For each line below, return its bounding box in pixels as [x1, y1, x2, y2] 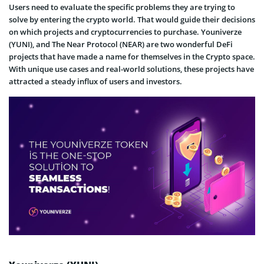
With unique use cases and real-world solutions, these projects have [9, 64, 254, 74]
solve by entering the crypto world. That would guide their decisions [9, 14, 255, 25]
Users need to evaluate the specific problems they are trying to [9, 2, 235, 12]
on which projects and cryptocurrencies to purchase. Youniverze [9, 27, 242, 37]
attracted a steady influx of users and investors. [9, 76, 182, 87]
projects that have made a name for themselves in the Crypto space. [9, 51, 255, 62]
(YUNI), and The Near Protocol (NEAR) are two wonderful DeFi [9, 39, 233, 49]
